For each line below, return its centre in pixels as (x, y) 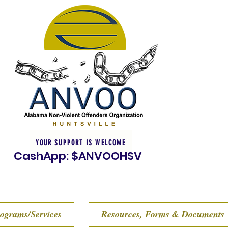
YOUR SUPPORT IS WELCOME (81, 142)
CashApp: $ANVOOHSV (78, 156)
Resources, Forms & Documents (163, 214)
